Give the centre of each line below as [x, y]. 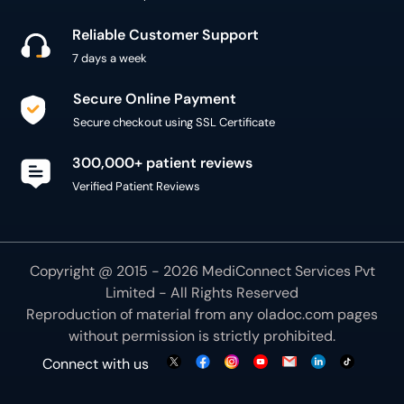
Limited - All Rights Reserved [202, 293]
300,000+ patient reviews [162, 163]
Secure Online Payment [155, 99]
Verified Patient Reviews [136, 186]
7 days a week [110, 58]
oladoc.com [295, 314]
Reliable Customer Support [165, 35]
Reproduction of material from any [142, 314]
